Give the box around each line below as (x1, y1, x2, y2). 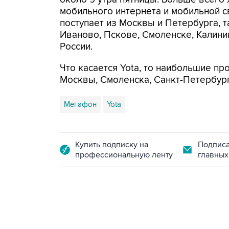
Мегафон (64, 100, 97, 109)
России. (60, 41, 93, 53)
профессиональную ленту (75, 150, 173, 160)
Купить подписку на (75, 140, 148, 150)
